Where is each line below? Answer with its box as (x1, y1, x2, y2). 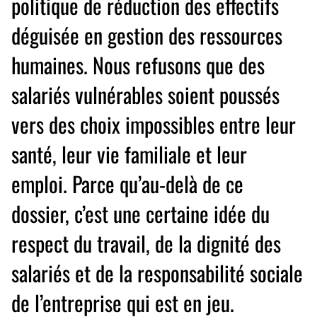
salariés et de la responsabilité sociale (11, 257, 303, 289)
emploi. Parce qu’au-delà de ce (11, 168, 243, 200)
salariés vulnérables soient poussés (11, 79, 279, 110)
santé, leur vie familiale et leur (11, 138, 247, 170)
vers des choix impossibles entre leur (11, 108, 296, 140)
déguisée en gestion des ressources (11, 19, 282, 51)
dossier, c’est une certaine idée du (11, 197, 270, 229)
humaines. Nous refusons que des (11, 49, 265, 81)
